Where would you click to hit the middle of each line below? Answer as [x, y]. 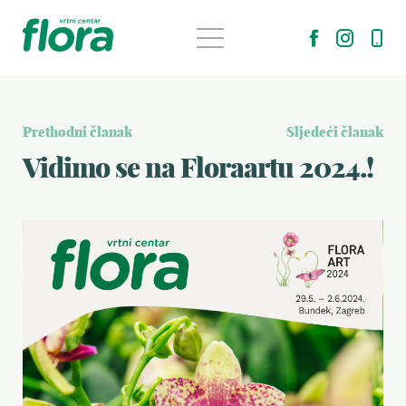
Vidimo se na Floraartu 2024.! [198, 170]
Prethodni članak [77, 133]
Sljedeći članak [335, 133]
